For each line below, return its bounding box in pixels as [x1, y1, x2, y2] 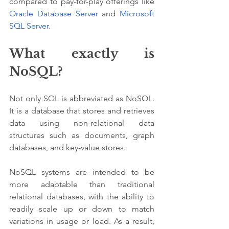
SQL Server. [9, 20, 51, 31]
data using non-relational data [9, 118, 154, 128]
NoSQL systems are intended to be [9, 167, 154, 177]
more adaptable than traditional [9, 179, 154, 189]
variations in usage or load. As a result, [9, 216, 154, 226]
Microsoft [120, 8, 154, 18]
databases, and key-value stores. [9, 142, 128, 152]
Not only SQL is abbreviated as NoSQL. [9, 93, 154, 103]
